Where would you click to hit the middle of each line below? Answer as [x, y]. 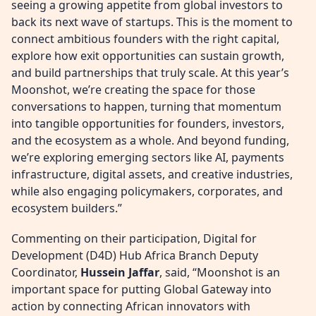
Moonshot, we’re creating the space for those [133, 89]
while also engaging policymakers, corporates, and [147, 191]
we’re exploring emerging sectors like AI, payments [148, 157]
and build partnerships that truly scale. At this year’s [150, 72]
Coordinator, [46, 273]
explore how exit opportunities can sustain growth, [148, 55]
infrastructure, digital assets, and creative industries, [152, 174]
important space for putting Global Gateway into [141, 290]
